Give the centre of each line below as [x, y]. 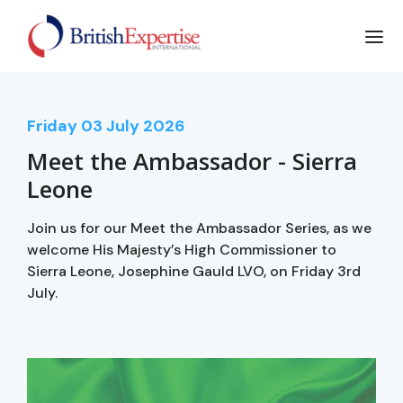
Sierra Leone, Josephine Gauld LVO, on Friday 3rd [194, 271]
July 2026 [146, 125]
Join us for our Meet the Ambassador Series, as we [199, 228]
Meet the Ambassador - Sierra [192, 161]
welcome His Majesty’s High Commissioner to [182, 249]
